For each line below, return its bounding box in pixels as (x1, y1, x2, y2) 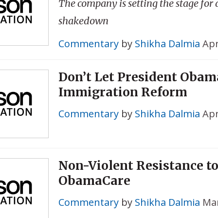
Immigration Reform (58, 84, 187, 100)
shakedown (58, 15, 109, 27)
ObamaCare (58, 173, 130, 189)
